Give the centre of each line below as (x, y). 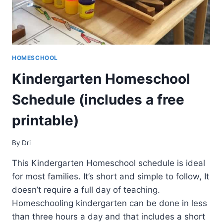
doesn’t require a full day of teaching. (86, 190)
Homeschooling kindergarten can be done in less (110, 203)
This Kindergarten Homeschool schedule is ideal (109, 163)
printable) (45, 121)
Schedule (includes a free (98, 100)
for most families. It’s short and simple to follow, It (111, 176)
